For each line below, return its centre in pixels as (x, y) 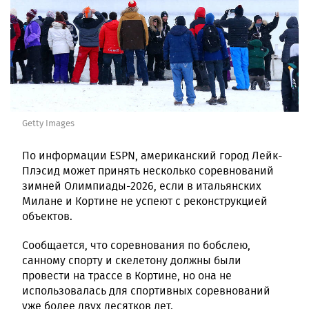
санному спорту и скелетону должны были (132, 260)
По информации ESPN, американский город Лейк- (152, 155)
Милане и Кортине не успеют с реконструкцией (145, 201)
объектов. (47, 216)
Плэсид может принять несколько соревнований (148, 170)
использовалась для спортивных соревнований (146, 290)
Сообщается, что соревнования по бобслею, (136, 245)
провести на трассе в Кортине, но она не (127, 275)
